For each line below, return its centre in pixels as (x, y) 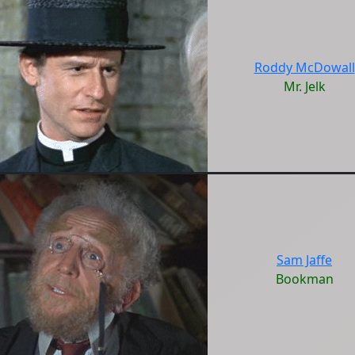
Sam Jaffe (304, 260)
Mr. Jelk (304, 86)
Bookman (304, 279)
